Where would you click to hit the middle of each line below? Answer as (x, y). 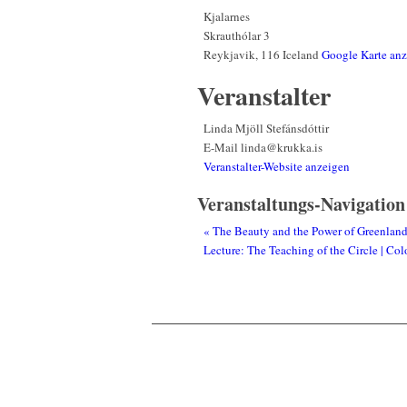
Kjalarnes (227, 17)
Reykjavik (229, 55)
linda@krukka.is (282, 148)
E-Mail (222, 148)
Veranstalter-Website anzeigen (277, 167)
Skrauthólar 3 (237, 36)
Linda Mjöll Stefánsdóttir (266, 129)
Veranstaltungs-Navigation (301, 204)
